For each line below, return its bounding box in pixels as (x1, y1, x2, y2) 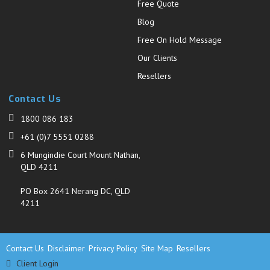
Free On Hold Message (137, 34, 222, 45)
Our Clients (137, 52, 178, 63)
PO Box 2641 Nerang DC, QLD (20, 186, 131, 196)
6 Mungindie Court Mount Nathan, (20, 149, 141, 160)
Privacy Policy (89, 243, 137, 254)
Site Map (141, 243, 173, 254)
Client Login (14, 258, 58, 269)
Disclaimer (48, 243, 85, 254)
